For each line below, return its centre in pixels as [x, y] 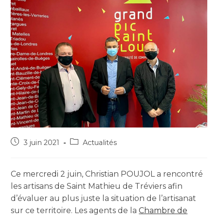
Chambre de [163, 211]
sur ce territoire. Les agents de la [75, 211]
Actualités [100, 143]
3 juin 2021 [42, 143]
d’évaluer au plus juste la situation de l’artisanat [104, 199]
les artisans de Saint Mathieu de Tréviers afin [97, 186]
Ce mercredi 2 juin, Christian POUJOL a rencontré [107, 174]
